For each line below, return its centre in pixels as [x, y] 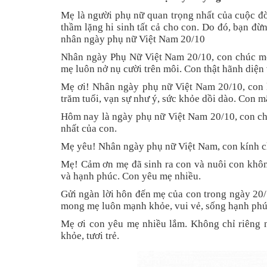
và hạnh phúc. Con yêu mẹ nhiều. [131, 176]
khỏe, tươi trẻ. [90, 236]
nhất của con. [89, 129]
